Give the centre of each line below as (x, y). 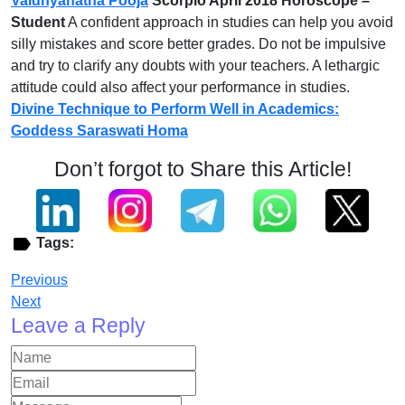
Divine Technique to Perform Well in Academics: (175, 109)
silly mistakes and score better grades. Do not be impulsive (198, 44)
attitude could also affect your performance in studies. (180, 87)
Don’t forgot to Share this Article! (202, 169)
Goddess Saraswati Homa (99, 131)
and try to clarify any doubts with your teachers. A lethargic (195, 66)
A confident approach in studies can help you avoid (229, 22)
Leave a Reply (78, 325)
